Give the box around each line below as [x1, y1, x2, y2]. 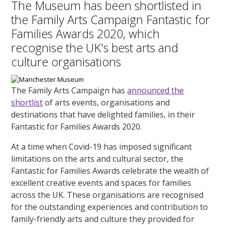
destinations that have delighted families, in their [11, 108, 195, 120]
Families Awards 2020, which [11, 25, 160, 42]
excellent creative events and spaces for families [11, 177, 192, 188]
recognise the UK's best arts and [11, 39, 179, 56]
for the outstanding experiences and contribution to [11, 201, 208, 212]
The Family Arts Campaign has [11, 84, 128, 96]
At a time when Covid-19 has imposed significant [11, 141, 192, 152]
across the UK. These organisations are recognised [11, 189, 204, 200]
